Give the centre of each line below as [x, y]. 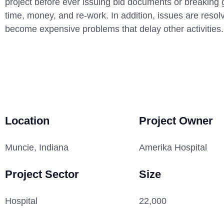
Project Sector [42, 174]
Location [27, 121]
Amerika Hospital [173, 147]
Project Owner [176, 121]
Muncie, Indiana [37, 147]
